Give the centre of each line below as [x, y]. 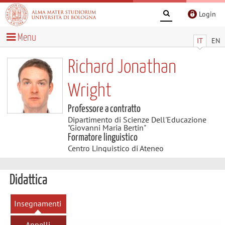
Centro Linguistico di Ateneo [116, 148]
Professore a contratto [104, 109]
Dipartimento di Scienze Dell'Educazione [137, 119]
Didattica [28, 180]
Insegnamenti [38, 203]
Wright [89, 91]
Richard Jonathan [122, 67]
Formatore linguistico [102, 137]
